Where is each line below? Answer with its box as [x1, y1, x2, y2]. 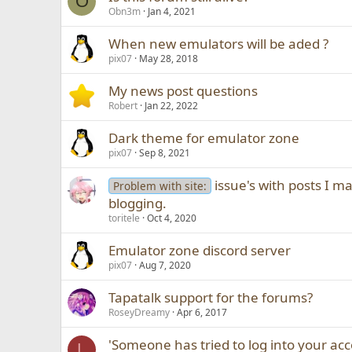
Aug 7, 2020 [139, 258, 192, 272]
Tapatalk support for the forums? [108, 288, 313, 306]
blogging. [108, 194, 167, 212]
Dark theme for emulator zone [108, 129, 300, 147]
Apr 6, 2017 [177, 306, 228, 319]
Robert [108, 99, 138, 112]
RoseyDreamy [108, 306, 170, 319]
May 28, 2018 [139, 52, 199, 65]
